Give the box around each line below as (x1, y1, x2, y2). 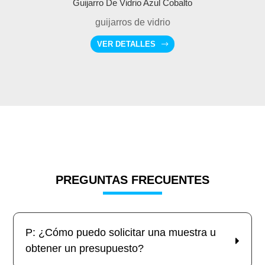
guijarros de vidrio (95, 17, 170, 28)
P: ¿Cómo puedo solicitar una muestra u (25, 227, 216, 239)
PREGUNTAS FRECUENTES (56, 173, 209, 187)
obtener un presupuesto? (25, 243, 144, 255)
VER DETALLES (97, 40, 156, 49)
